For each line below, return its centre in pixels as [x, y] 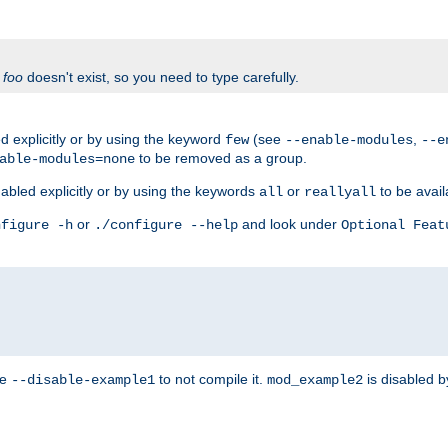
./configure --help [166, 224]
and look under [289, 223]
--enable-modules [349, 139]
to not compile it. [211, 378]
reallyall [340, 191]
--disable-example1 [83, 379]
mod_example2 [315, 379]
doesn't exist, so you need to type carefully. [161, 76]
